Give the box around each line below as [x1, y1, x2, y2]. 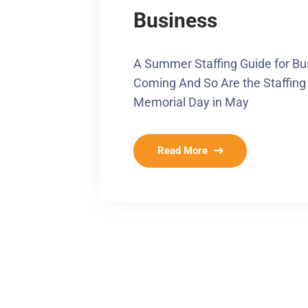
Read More [157, 144, 208, 157]
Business [133, 8, 218, 33]
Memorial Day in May [133, 95, 250, 110]
